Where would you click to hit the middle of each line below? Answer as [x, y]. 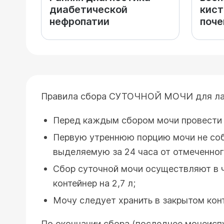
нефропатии [79, 21]
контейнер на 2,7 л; [94, 183]
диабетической [88, 9]
